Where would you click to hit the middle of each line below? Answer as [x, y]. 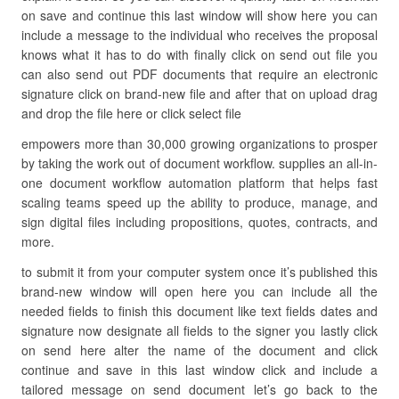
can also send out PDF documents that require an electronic [199, 74]
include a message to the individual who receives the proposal [199, 35]
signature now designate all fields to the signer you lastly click [199, 330]
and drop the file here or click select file [131, 113]
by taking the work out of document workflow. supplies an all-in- [199, 163]
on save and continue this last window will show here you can [199, 15]
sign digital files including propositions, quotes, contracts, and [199, 222]
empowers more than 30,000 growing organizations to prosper [199, 143]
